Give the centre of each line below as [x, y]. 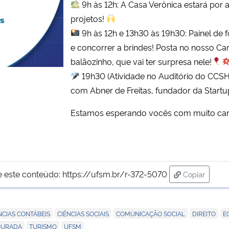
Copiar [194, 174]
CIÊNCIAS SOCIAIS [83, 213]
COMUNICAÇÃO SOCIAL [151, 213]
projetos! [89, 18]
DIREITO [204, 213]
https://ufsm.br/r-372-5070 [115, 174]
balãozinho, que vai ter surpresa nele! [141, 61]
